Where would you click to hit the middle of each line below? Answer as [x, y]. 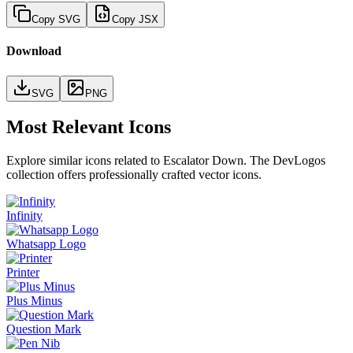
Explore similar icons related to [85, 161]
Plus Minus [34, 301]
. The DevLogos [284, 161]
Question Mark [44, 329]
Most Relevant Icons [89, 127]
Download [34, 51]
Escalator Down [203, 161]
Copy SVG [56, 19]
